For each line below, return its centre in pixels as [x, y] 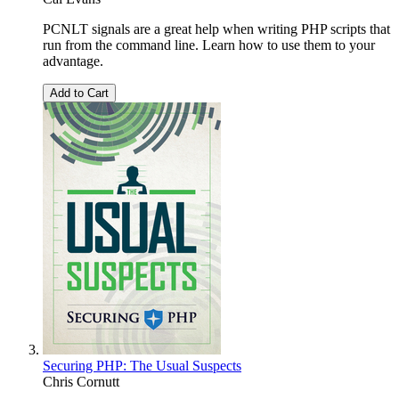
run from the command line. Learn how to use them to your [209, 45]
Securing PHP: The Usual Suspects [142, 365]
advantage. [73, 61]
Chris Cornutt [81, 381]
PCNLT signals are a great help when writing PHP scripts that [216, 28]
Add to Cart [79, 93]
